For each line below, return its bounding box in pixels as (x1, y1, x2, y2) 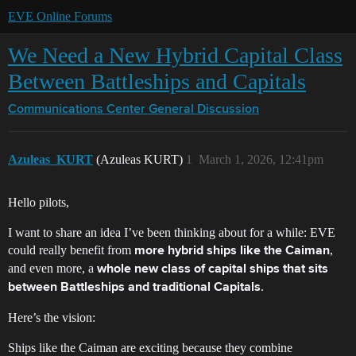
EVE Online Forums (8, 10, 112, 23)
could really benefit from (8, 243, 134, 257)
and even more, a (8, 261, 97, 275)
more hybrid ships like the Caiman (134, 245, 330, 257)
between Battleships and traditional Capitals (8, 281, 261, 294)
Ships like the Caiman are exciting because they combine (8, 341, 292, 354)
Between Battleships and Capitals (8, 69, 306, 94)
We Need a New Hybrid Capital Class (8, 43, 342, 68)
